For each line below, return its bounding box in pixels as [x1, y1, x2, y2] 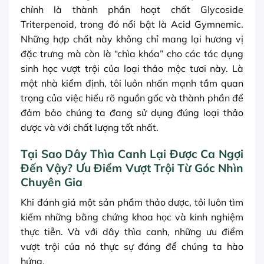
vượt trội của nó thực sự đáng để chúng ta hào [21, 240, 243, 252]
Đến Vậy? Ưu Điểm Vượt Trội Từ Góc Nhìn [21, 161, 243, 176]
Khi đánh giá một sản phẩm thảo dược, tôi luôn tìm [21, 196, 243, 208]
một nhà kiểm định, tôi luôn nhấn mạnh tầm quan [21, 77, 243, 89]
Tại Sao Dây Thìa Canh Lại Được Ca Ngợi [21, 147, 243, 161]
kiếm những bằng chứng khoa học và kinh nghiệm [21, 210, 243, 223]
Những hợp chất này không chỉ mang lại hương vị [21, 32, 243, 45]
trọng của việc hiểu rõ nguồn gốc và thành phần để [21, 91, 243, 104]
